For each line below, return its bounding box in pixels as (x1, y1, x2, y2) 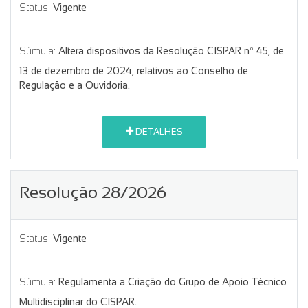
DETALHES (133, 126, 183, 137)
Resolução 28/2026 (19, 182, 166, 201)
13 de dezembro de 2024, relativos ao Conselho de (19, 65, 248, 76)
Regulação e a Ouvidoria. (19, 79, 130, 91)
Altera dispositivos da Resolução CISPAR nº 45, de (58, 45, 284, 56)
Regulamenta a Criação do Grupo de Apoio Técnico (58, 276, 287, 287)
